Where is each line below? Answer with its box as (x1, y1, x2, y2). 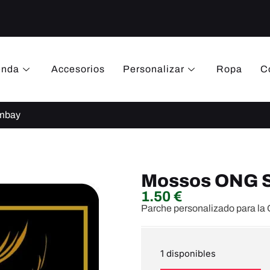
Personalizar (122, 64, 184, 75)
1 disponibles (160, 248, 216, 259)
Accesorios (51, 64, 105, 75)
